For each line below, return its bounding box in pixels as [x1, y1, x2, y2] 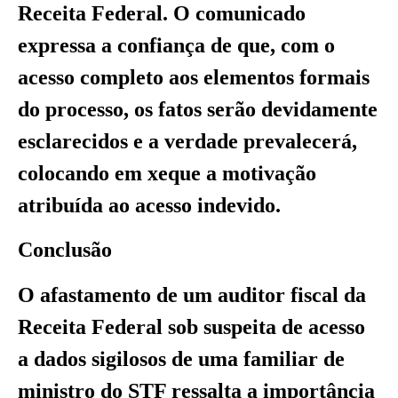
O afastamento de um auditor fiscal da [18, 283, 366, 306]
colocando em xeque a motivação [18, 161, 316, 185]
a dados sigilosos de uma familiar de [18, 346, 345, 370]
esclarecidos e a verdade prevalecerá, [18, 129, 357, 153]
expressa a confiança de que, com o [18, 33, 335, 57]
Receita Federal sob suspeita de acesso [18, 314, 365, 338]
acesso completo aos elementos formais [18, 65, 370, 89]
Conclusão [18, 238, 112, 262]
